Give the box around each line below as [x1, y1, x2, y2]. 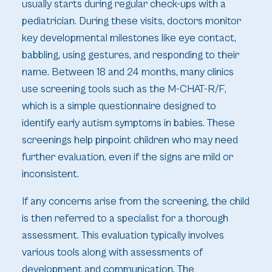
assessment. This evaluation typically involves [21, 229, 224, 242]
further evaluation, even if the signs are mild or [21, 151, 233, 163]
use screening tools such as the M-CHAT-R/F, [21, 83, 226, 95]
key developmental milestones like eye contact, [21, 32, 236, 44]
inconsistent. [21, 168, 79, 180]
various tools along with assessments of [21, 246, 203, 259]
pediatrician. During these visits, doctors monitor [21, 15, 241, 27]
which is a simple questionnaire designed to [21, 100, 216, 112]
